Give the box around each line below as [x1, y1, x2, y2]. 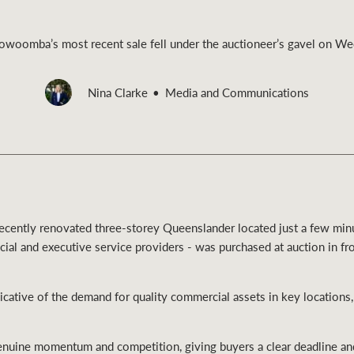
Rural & [136, 98, 233, 128]
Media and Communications [165, 84, 310, 102]
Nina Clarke [87, 84, 148, 102]
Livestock [136, 130, 254, 160]
